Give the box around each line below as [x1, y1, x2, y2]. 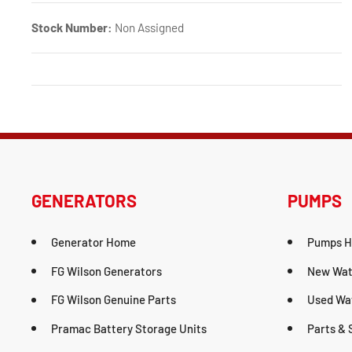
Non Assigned [112, 20, 184, 35]
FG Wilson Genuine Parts [51, 292, 176, 307]
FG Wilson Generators [51, 263, 162, 278]
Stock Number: [31, 20, 112, 35]
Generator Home [51, 234, 136, 249]
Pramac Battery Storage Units [51, 321, 207, 336]
